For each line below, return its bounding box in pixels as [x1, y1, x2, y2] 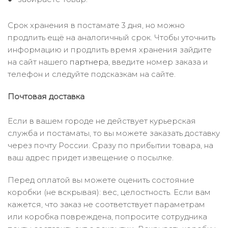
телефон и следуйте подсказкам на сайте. [8, 69, 176, 79]
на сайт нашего [8, 57, 70, 67]
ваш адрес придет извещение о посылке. [8, 153, 174, 162]
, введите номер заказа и [108, 57, 208, 67]
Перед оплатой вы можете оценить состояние [8, 175, 194, 185]
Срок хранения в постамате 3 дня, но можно [8, 20, 185, 30]
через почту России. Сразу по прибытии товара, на [8, 140, 213, 150]
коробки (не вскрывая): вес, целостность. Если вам [8, 187, 211, 197]
